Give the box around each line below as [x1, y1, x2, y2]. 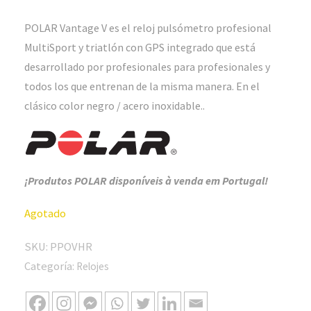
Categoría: [24, 258, 76, 274]
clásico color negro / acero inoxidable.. [24, 98, 205, 112]
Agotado [24, 205, 66, 221]
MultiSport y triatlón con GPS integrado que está [24, 40, 255, 54]
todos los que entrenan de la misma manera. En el [24, 78, 260, 93]
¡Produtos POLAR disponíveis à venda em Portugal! [24, 173, 268, 187]
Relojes [76, 259, 109, 273]
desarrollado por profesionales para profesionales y [24, 59, 270, 74]
